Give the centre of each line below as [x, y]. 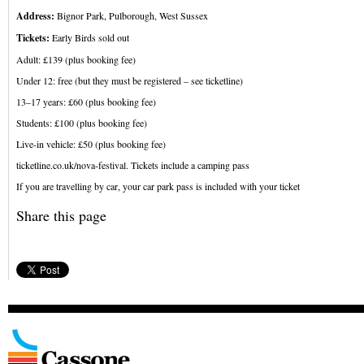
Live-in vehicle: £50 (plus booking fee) [91, 144]
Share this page [61, 215]
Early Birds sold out [91, 37]
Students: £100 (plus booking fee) [82, 123]
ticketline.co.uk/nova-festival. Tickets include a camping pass [133, 165]
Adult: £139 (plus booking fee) [76, 59]
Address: [37, 16]
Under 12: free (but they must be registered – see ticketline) [130, 80]
